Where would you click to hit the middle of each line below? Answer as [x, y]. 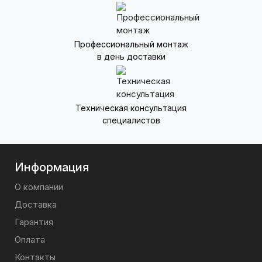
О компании [39, 187]
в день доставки [131, 56]
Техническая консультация [131, 108]
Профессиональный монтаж [131, 44]
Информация [52, 167]
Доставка [36, 204]
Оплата [30, 239]
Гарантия [34, 222]
